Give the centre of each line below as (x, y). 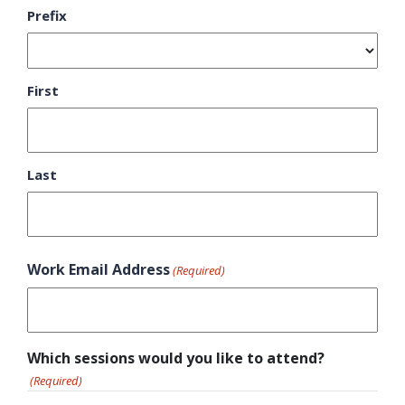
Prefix (47, 15)
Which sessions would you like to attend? (176, 358)
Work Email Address (99, 269)
